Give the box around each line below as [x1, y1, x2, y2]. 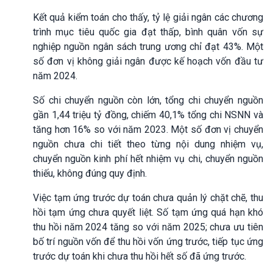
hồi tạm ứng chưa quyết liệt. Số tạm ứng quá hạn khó [33, 206, 263, 218]
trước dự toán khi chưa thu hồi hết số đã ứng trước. [33, 250, 246, 262]
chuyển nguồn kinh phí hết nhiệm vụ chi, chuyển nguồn [33, 152, 263, 165]
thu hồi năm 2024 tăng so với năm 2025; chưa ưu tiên [33, 221, 263, 233]
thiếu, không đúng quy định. [33, 167, 147, 179]
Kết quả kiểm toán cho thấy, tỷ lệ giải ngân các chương [33, 11, 263, 23]
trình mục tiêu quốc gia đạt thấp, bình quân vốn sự [33, 26, 263, 38]
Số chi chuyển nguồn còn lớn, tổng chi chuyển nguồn [33, 94, 263, 106]
